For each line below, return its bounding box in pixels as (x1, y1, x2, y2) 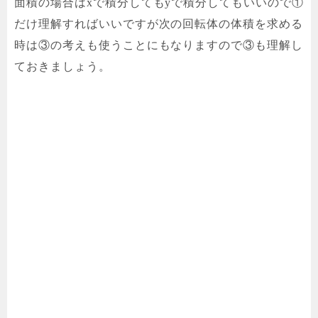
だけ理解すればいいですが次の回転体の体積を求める (14, 18, 304, 31)
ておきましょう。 (14, 60, 111, 73)
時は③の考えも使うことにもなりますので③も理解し (14, 39, 304, 52)
